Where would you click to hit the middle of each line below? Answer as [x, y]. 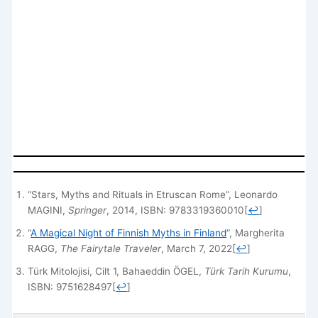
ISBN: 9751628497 [70, 287]
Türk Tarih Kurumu [247, 272]
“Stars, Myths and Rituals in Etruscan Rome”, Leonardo [153, 195]
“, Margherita [256, 233]
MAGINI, [48, 210]
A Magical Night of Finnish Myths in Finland [129, 233]
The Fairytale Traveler [111, 249]
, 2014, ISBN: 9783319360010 [176, 210]
